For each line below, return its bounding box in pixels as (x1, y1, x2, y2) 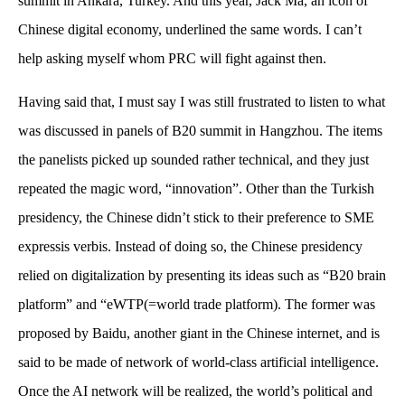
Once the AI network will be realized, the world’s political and (18, 382, 372, 399)
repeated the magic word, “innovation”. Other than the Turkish (18, 180, 374, 196)
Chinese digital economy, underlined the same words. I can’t (18, 21, 362, 37)
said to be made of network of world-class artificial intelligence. (18, 353, 379, 370)
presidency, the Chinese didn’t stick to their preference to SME (18, 209, 374, 225)
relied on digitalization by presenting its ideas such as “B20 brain (18, 267, 386, 283)
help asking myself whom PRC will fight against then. (18, 50, 326, 66)
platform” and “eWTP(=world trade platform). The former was (18, 296, 375, 312)
